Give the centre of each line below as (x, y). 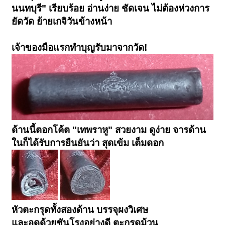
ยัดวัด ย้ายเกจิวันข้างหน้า (62, 21)
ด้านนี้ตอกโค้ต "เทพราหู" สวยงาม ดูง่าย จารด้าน (109, 130)
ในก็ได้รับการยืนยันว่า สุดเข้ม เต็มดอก (88, 143)
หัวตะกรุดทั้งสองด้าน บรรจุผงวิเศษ (80, 210)
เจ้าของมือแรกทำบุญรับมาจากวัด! (80, 47)
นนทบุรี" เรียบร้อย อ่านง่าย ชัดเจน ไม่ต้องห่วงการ (111, 8)
